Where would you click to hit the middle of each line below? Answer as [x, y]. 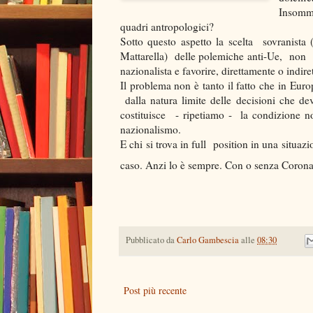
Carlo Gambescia [208, 240]
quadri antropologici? [169, 26]
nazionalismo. [154, 129]
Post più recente [155, 290]
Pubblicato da [151, 240]
